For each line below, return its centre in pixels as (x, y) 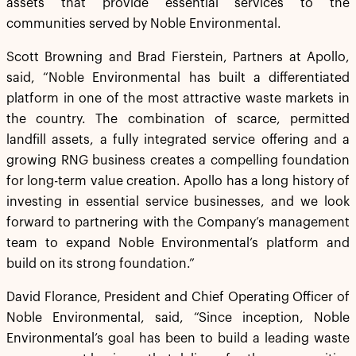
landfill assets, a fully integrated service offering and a (178, 140)
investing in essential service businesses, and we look (178, 202)
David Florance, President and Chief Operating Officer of (178, 297)
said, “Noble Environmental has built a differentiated (178, 78)
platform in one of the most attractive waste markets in (178, 99)
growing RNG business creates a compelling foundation (178, 161)
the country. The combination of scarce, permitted (178, 119)
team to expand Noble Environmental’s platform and (178, 243)
